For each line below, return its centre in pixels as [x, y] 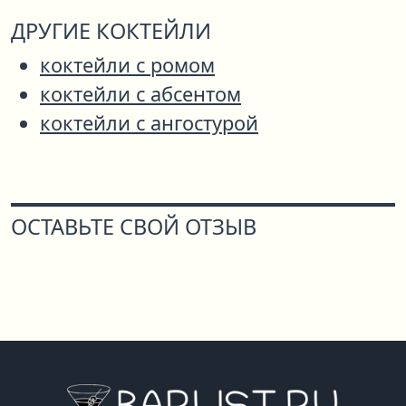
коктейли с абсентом [140, 94]
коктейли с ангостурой [149, 123]
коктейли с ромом [127, 65]
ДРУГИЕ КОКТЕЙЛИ [111, 31]
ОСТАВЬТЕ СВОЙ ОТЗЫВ [134, 227]
